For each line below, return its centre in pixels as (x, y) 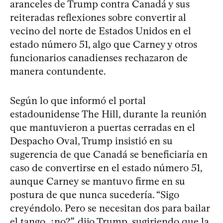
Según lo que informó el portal (78, 100)
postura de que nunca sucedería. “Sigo (95, 194)
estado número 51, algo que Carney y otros (104, 44)
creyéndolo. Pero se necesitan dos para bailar (110, 208)
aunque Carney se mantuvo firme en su (98, 181)
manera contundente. (58, 71)
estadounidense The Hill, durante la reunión (108, 114)
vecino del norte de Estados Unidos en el (101, 31)
